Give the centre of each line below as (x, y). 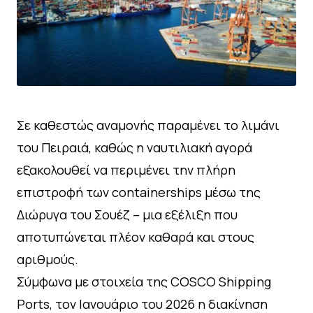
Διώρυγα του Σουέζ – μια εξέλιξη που (127, 215)
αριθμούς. (48, 260)
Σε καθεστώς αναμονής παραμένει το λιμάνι (148, 125)
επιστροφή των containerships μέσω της (139, 192)
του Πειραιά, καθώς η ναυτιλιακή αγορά (134, 148)
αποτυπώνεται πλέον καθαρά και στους (136, 237)
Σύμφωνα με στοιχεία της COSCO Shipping (144, 282)
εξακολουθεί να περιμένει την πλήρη (126, 170)
